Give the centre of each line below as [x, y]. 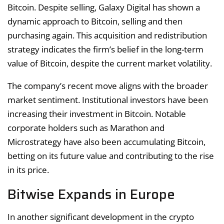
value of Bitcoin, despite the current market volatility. [110, 63]
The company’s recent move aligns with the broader [108, 85]
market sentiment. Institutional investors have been [108, 99]
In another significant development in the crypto [101, 217]
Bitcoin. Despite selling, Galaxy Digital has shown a [104, 7]
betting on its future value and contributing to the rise [111, 155]
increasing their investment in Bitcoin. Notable [97, 113]
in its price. [28, 169]
